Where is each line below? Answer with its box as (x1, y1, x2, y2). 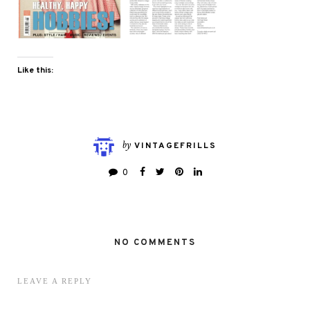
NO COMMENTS (114, 237, 196, 248)
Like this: (17, 64, 53, 76)
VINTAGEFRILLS (134, 140, 217, 152)
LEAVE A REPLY (17, 276, 92, 285)
